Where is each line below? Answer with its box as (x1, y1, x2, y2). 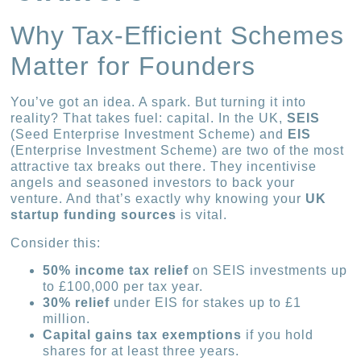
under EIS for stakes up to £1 (110, 296, 302, 310)
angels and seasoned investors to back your (10, 176, 296, 190)
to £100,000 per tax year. (43, 280, 204, 294)
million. (43, 312, 91, 326)
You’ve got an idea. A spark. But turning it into (10, 95, 307, 110)
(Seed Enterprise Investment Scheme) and (10, 127, 288, 142)
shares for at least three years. (43, 344, 240, 359)
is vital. (176, 208, 228, 222)
